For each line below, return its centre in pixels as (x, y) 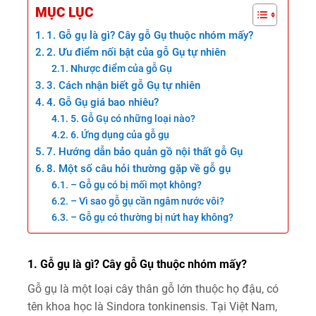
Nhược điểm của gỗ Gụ (121, 69)
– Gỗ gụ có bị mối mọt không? (136, 185)
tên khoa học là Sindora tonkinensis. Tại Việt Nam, (152, 306)
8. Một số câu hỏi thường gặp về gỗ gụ (139, 169)
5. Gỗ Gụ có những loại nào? (133, 119)
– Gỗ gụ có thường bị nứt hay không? (152, 218)
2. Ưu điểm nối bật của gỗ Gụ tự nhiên (136, 52)
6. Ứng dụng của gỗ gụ (120, 135)
